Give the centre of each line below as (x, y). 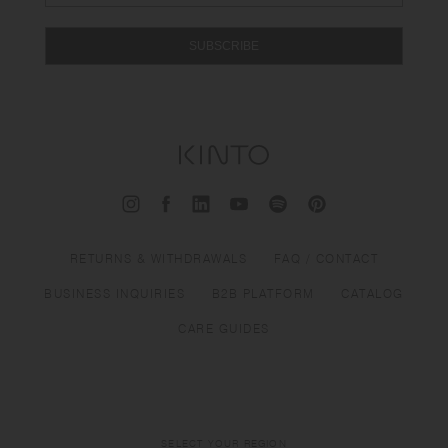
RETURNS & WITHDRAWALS (158, 259)
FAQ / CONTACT (326, 259)
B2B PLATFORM (263, 294)
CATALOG (372, 294)
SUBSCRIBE (224, 45)
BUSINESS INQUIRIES (115, 294)
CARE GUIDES (224, 329)
